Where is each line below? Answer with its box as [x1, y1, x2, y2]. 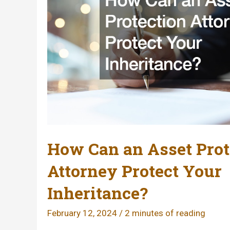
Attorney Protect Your [47, 160, 222, 182]
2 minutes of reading [125, 208, 205, 219]
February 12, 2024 [47, 208, 119, 219]
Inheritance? [47, 182, 148, 204]
